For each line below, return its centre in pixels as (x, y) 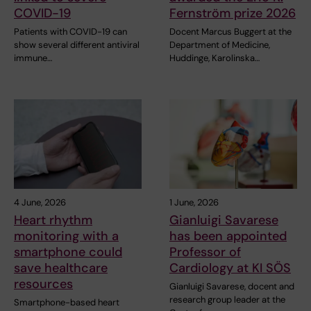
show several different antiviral (77, 44)
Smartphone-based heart (67, 302)
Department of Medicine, (220, 44)
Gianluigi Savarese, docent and (232, 286)
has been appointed (228, 236)
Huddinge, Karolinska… (215, 58)
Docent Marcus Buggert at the (230, 31)
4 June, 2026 (40, 202)
